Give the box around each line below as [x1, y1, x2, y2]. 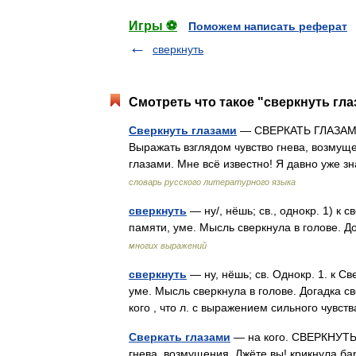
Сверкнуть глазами [129, 124, 237, 137]
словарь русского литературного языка [129, 177, 296, 187]
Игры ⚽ [129, 19, 177, 33]
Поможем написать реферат [188, 20, 347, 33]
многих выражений [129, 241, 207, 250]
